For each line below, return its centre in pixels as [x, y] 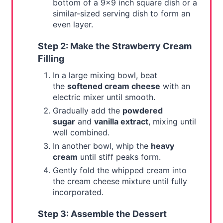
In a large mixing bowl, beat [105, 75]
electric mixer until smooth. [104, 97]
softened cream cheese [113, 86]
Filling [51, 59]
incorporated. [78, 192]
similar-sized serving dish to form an [121, 14]
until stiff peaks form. [119, 157]
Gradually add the [87, 111]
